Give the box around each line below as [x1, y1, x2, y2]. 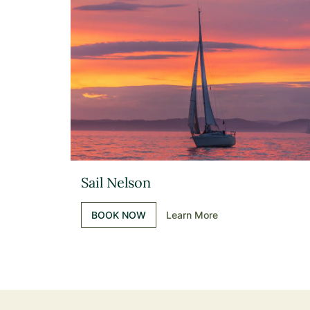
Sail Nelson [81, 174, 151, 191]
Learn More [166, 209, 218, 221]
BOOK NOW [91, 209, 146, 221]
